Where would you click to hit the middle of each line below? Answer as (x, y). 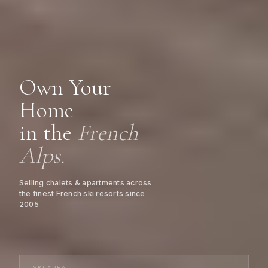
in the (48, 133)
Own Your (65, 87)
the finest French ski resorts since (82, 194)
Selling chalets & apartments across (86, 183)
